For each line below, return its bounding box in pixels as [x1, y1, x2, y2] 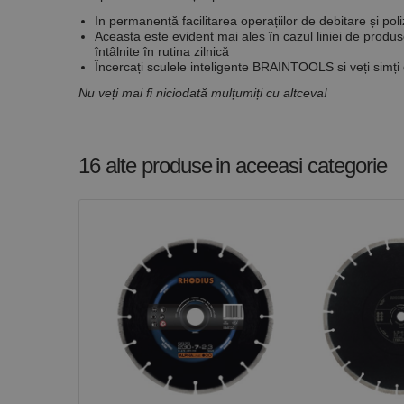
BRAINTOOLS [252, 59, 337, 74]
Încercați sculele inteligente [95, 59, 252, 74]
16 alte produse [78, 152, 212, 178]
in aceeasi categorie [216, 152, 387, 178]
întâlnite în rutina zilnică [95, 43, 229, 59]
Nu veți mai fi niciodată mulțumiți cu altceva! [78, 85, 327, 100]
